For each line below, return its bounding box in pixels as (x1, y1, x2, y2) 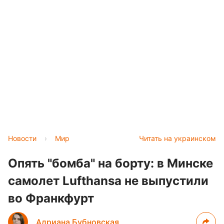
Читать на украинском (139, 134, 216, 143)
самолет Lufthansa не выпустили (8, 173, 208, 188)
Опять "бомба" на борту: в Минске (8, 156, 213, 171)
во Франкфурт (8, 191, 94, 206)
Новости (8, 134, 36, 143)
